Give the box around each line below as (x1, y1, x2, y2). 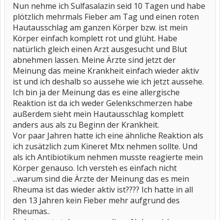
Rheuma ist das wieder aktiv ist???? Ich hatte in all (13, 184, 193, 195)
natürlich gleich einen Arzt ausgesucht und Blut (13, 44, 187, 55)
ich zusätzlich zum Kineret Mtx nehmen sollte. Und (13, 141, 197, 152)
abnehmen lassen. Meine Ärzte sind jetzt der (13, 55, 176, 65)
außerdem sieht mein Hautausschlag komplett (13, 109, 184, 119)
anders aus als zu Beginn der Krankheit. (13, 119, 159, 130)
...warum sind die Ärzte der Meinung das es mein (13, 173, 189, 184)
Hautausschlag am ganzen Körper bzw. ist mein (13, 22, 188, 33)
